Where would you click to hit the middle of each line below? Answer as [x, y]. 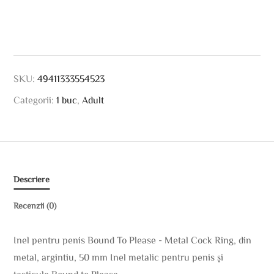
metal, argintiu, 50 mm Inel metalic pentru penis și [119, 257]
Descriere [32, 180]
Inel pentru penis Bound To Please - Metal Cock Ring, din [133, 240]
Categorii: [35, 100]
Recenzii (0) [35, 206]
